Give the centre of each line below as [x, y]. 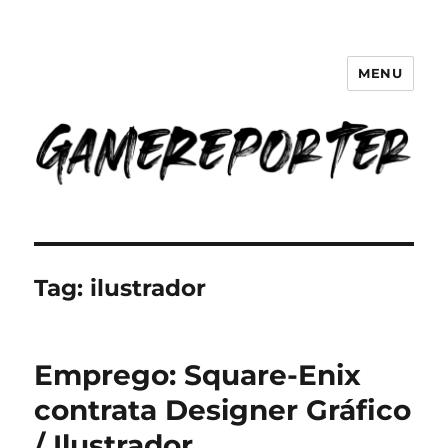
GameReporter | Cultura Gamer [223, 87]
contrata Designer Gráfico [223, 410]
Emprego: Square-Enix [198, 375]
